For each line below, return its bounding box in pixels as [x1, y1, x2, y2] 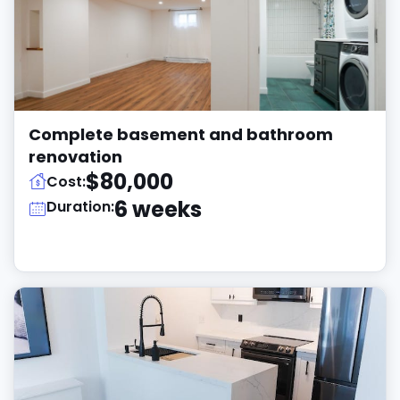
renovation [29, 146, 122, 168]
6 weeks [114, 195, 202, 224]
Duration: [46, 196, 114, 217]
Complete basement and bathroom [29, 123, 333, 146]
